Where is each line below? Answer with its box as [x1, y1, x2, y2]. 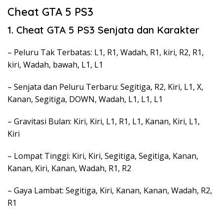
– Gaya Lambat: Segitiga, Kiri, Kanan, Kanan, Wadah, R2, [7, 185, 212, 196]
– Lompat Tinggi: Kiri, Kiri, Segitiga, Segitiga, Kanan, [7, 150, 198, 161]
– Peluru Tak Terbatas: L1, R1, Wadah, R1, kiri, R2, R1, [7, 47, 204, 58]
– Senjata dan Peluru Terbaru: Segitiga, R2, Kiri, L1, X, [7, 81, 203, 92]
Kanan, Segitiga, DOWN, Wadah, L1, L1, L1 [7, 94, 163, 105]
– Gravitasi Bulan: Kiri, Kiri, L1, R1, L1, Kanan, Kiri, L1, [7, 116, 200, 127]
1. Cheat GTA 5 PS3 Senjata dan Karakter [7, 24, 199, 36]
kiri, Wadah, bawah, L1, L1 [7, 59, 103, 70]
